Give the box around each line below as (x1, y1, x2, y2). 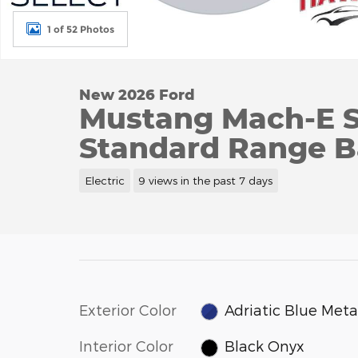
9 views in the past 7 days (138, 173, 273, 187)
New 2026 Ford (79, 86, 195, 103)
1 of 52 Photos (47, 22, 114, 35)
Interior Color (79, 337, 173, 355)
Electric (84, 173, 125, 187)
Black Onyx (225, 337, 305, 355)
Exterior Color (79, 300, 177, 318)
